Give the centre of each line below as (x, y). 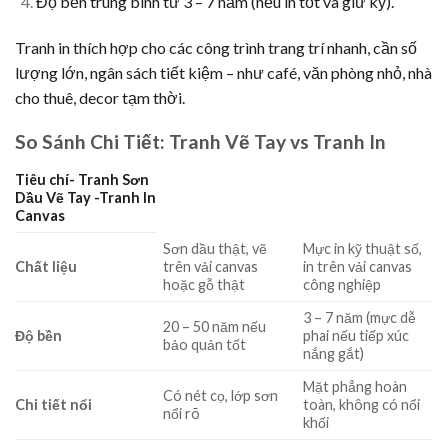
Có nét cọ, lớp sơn (221, 395)
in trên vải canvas (358, 266)
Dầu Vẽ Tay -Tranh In (85, 197)
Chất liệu (46, 266)
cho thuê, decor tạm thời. (100, 97)
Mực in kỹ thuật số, (363, 248)
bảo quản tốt (205, 344)
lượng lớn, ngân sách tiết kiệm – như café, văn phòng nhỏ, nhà (223, 72)
